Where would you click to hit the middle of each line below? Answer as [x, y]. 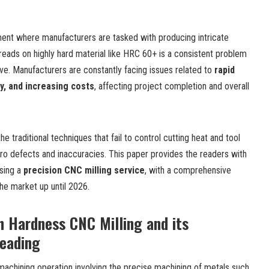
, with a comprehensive [188, 170]
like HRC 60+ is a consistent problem [177, 53]
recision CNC [56, 170]
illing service [118, 170]
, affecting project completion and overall [172, 86]
